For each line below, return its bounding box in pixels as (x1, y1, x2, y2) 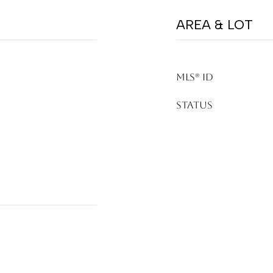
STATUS (176, 99, 213, 111)
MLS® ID (176, 71, 213, 83)
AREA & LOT (176, 16, 253, 33)
